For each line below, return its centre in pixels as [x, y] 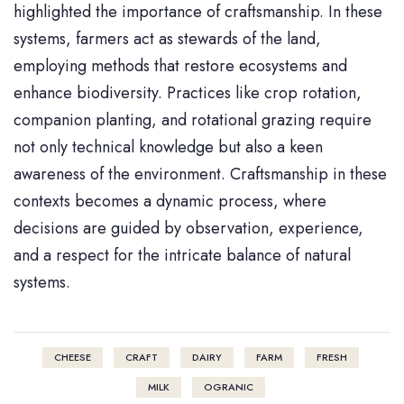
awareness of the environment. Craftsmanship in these [200, 174]
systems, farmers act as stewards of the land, [167, 38]
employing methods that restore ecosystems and [180, 65]
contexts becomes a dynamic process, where [170, 201]
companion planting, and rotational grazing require [193, 119]
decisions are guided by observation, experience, [188, 228]
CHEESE [72, 357]
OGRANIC [228, 386]
